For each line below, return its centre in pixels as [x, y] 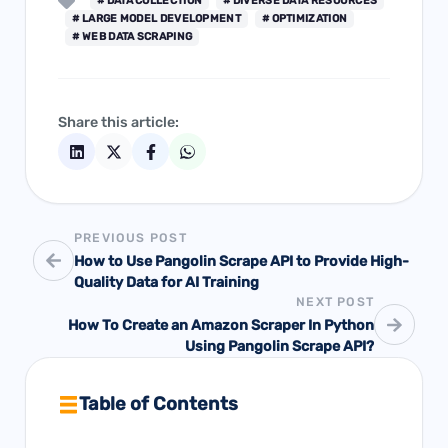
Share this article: [119, 123]
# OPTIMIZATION [304, 18]
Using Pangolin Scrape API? [280, 346]
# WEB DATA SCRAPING [132, 36]
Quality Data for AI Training [166, 282]
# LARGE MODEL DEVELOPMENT [156, 18]
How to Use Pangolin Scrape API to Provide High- [241, 261]
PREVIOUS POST [130, 237]
